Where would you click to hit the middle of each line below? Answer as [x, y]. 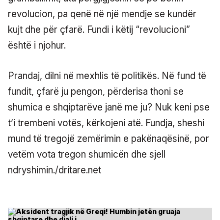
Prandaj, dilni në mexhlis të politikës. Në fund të [107, 76]
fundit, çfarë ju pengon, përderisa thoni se [96, 91]
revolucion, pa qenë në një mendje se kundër [102, 14]
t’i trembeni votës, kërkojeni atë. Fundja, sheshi [106, 123]
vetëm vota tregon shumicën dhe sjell [87, 154]
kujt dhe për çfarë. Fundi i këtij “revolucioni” [99, 29]
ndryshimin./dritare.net [55, 170]
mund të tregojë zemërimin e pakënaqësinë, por [109, 138]
